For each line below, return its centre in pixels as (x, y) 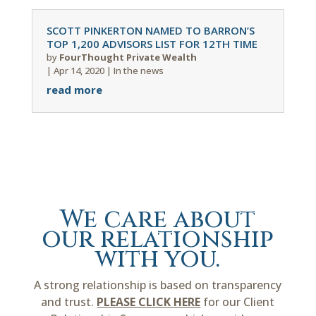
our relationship (158, 239)
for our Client (238, 302)
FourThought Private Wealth (128, 57)
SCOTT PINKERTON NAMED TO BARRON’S (150, 30)
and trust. (69, 302)
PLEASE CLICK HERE (149, 302)
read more (74, 89)
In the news (138, 70)
